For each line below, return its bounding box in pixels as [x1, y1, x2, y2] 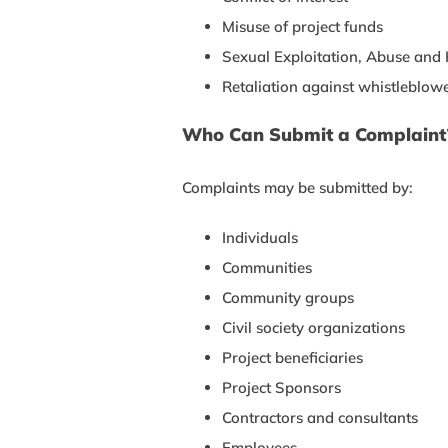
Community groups [222, 287, 354, 307]
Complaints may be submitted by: [182, 177, 413, 197]
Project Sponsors [222, 377, 341, 397]
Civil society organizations [222, 317, 405, 337]
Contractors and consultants [222, 407, 418, 427]
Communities [222, 257, 312, 277]
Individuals [222, 227, 298, 247]
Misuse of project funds [222, 16, 383, 36]
